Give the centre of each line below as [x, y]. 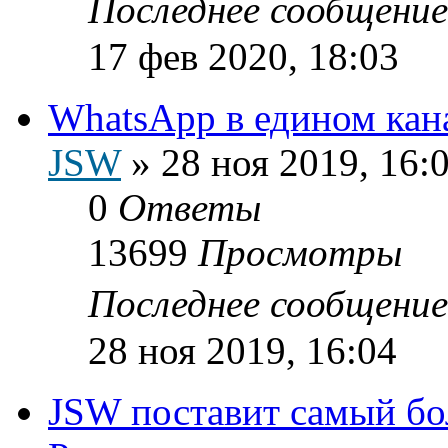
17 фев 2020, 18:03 [243, 56]
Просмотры [300, 252]
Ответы [189, 207]
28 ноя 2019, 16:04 [242, 350]
